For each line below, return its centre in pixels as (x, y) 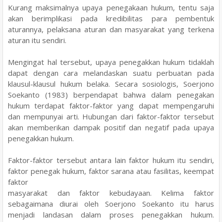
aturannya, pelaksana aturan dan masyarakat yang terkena (111, 29)
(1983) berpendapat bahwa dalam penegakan (130, 94)
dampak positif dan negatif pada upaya (144, 127)
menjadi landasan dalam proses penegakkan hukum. (111, 214)
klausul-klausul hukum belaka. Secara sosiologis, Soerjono (111, 83)
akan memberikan (41, 127)
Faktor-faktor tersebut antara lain (69, 160)
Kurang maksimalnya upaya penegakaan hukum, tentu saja (111, 7)
